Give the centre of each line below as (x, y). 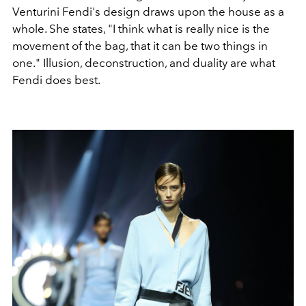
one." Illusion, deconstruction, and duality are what (144, 62)
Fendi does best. (57, 80)
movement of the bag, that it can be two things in (140, 45)
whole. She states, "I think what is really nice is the (141, 28)
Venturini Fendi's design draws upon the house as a (148, 11)
